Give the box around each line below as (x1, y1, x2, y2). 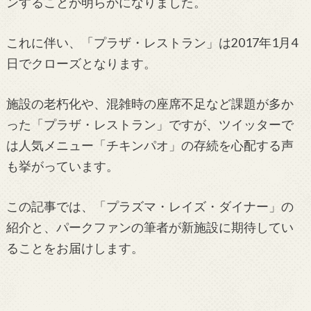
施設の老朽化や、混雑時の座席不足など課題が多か (6, 96, 294, 112)
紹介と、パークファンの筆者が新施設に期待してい (6, 220, 294, 235)
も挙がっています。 (6, 159, 119, 174)
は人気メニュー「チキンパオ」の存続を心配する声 (6, 138, 294, 153)
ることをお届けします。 (6, 241, 144, 256)
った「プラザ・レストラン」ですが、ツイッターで (6, 117, 294, 133)
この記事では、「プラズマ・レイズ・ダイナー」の (6, 199, 294, 215)
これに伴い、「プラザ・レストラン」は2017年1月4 (6, 35, 298, 50)
